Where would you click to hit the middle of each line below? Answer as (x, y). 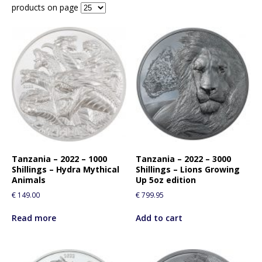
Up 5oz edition (166, 180)
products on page (46, 7)
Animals (29, 180)
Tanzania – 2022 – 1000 (59, 158)
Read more (34, 218)
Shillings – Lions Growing (188, 169)
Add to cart (159, 218)
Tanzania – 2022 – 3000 (184, 158)
